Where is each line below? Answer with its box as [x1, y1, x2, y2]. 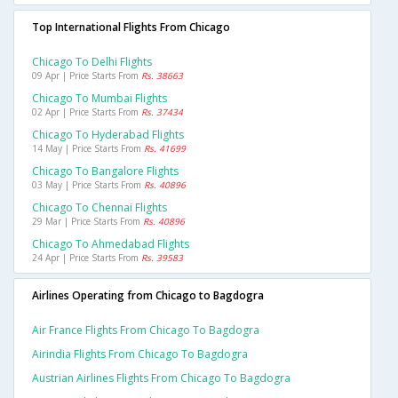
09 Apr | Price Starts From [32, 69, 141, 83]
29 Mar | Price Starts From [32, 215, 143, 228]
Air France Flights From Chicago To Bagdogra [32, 322, 259, 338]
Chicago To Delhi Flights [32, 54, 152, 70]
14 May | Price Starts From [32, 142, 144, 155]
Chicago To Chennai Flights [32, 200, 167, 216]
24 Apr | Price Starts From [32, 251, 141, 265]
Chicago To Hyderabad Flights [32, 127, 184, 143]
